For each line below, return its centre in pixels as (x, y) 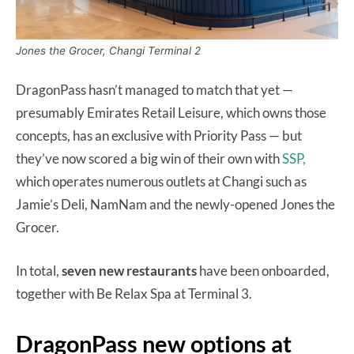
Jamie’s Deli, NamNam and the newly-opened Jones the (175, 204)
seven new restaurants (129, 270)
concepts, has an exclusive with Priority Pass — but (159, 135)
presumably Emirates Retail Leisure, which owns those (171, 112)
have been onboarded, (263, 270)
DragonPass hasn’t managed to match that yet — (154, 89)
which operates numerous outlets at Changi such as (161, 181)
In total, (39, 270)
